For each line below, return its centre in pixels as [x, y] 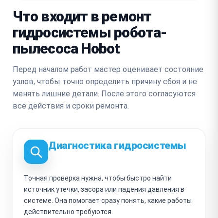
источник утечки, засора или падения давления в [104, 189]
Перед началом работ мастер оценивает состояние [108, 69]
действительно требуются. [68, 211]
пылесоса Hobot [66, 48]
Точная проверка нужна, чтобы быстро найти [98, 178]
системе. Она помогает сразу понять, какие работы [108, 200]
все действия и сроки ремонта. [71, 106]
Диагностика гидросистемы [117, 145]
